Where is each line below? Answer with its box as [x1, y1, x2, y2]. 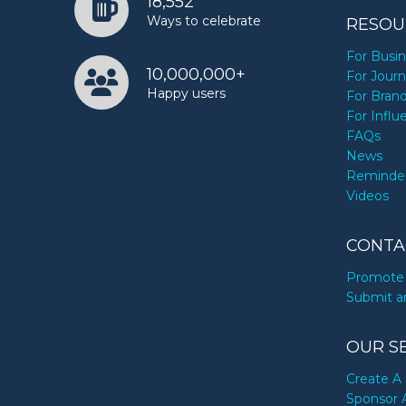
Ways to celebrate [147, 12, 261, 29]
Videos [346, 188, 390, 205]
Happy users [147, 84, 226, 101]
